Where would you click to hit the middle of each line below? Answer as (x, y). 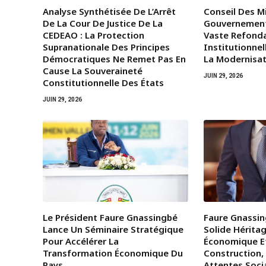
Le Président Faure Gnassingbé (110, 218)
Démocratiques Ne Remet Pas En (114, 59)
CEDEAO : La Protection (94, 35)
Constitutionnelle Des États (103, 83)
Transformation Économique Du (113, 253)
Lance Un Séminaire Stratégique (113, 229)
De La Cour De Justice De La (103, 23)
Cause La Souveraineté (93, 71)
